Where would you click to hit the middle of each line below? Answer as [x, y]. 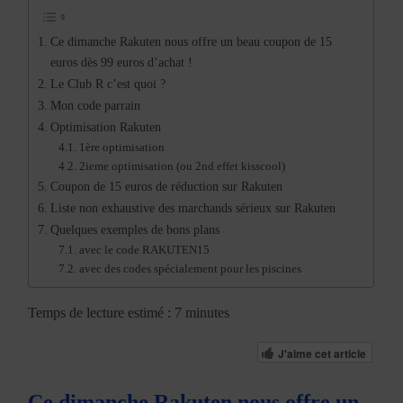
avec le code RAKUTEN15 [144, 249]
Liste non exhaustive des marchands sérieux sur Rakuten [193, 207]
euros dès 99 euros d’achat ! [122, 62]
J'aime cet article [322, 353]
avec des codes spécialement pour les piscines [190, 268]
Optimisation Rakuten [106, 126]
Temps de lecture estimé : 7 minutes [129, 312]
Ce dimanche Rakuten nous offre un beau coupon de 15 [192, 41]
